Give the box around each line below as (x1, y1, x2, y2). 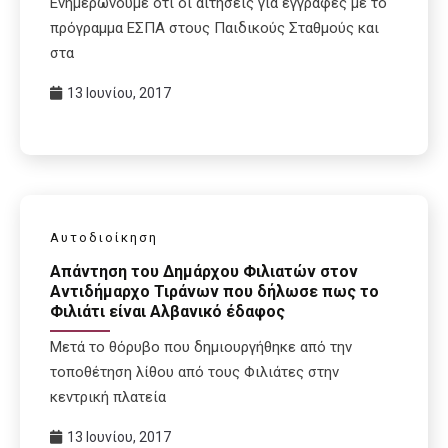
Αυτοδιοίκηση (50, 229, 158, 245)
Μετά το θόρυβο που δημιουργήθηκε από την (50, 338, 352, 357)
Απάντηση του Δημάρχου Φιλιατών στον (50, 262, 358, 282)
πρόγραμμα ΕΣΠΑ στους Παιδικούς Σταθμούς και (50, 18, 379, 37)
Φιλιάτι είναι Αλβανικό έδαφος (50, 302, 285, 322)
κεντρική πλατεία (50, 388, 166, 407)
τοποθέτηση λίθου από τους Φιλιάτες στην (50, 363, 339, 382)
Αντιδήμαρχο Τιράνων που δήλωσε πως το (50, 282, 379, 302)
